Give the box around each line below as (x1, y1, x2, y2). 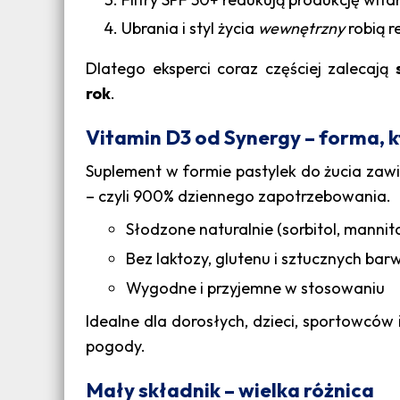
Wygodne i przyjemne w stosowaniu (126, 278, 385, 299)
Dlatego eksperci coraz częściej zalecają (86, 58, 396, 79)
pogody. (86, 336, 146, 357)
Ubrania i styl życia (121, 18, 258, 39)
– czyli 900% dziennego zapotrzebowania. (86, 186, 391, 207)
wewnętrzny (258, 18, 345, 39)
